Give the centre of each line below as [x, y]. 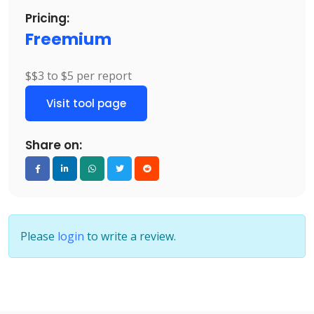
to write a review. [130, 237]
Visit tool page [86, 103]
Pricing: [47, 19]
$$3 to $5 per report [78, 76]
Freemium [68, 39]
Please [39, 237]
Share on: [54, 145]
